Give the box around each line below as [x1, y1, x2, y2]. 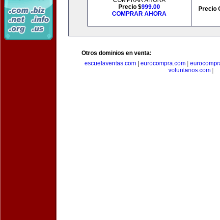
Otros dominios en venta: [82, 50, 152, 56]
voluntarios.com [168, 67, 211, 74]
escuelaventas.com [84, 60, 136, 67]
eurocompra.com [140, 60, 186, 67]
